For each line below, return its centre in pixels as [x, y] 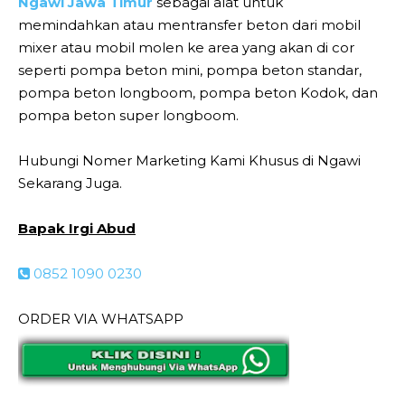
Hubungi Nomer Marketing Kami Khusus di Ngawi [189, 160]
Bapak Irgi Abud [77, 228]
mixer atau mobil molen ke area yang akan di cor [186, 47]
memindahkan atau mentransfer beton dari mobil [189, 24]
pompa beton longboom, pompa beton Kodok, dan [198, 92]
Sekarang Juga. [70, 183]
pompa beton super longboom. [128, 115]
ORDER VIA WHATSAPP [101, 318]
